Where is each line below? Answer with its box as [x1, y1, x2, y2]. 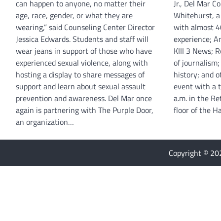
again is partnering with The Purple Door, [16, 104, 153, 116]
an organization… [16, 116, 74, 128]
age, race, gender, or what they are [16, 9, 133, 22]
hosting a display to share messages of [16, 69, 145, 81]
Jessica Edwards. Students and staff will [16, 33, 148, 45]
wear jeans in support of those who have [16, 45, 152, 57]
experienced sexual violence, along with [16, 57, 148, 69]
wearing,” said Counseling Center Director [16, 21, 155, 34]
